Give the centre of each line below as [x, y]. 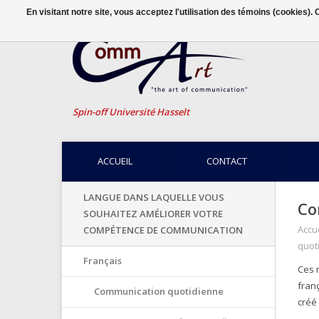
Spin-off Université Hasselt [131, 112]
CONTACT [227, 161]
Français [103, 261]
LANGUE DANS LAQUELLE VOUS [154, 197]
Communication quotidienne [159, 291]
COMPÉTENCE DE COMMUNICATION [163, 230]
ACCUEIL [115, 161]
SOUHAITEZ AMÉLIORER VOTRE [153, 214]
